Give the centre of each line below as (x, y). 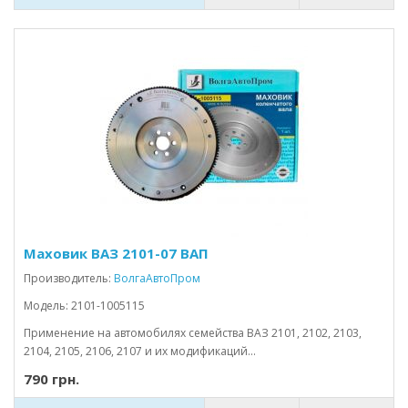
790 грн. (51, 379)
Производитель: (69, 278)
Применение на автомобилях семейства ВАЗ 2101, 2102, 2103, (193, 333)
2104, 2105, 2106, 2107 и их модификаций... (140, 351)
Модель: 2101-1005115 (84, 306)
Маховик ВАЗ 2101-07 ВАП (116, 253)
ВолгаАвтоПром (157, 278)
